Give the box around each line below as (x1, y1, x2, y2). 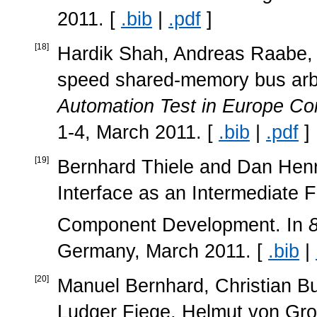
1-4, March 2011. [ (57, 121, 219, 143)
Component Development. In (57, 214, 309, 236)
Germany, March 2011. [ (57, 240, 268, 263)
